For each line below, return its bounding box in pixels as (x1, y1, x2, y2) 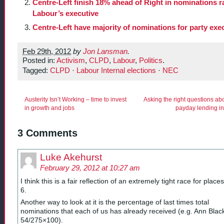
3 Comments (17, 127, 77, 139)
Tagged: (22, 66, 50, 75)
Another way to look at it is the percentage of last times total (20, 198, 209, 206)
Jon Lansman (83, 47, 127, 56)
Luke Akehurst (40, 152, 102, 163)
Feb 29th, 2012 (22, 47, 71, 56)
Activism (56, 56, 85, 65)
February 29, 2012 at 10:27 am (40, 164, 140, 172)
